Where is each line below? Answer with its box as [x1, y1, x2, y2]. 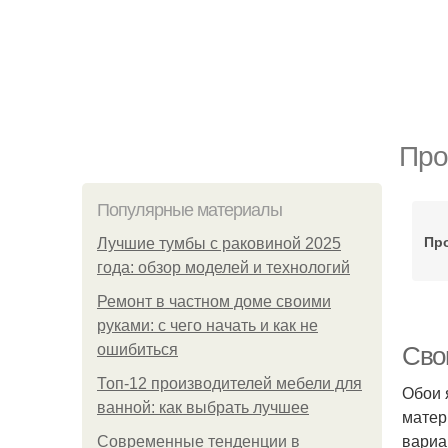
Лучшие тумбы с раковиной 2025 [97, 235, 341, 252]
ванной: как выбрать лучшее [97, 399, 309, 416]
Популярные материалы [97, 200, 282, 220]
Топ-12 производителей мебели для [97, 375, 362, 392]
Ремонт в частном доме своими [97, 293, 331, 310]
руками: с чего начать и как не [97, 317, 318, 334]
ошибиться [97, 341, 178, 358]
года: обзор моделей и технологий [97, 259, 350, 276]
